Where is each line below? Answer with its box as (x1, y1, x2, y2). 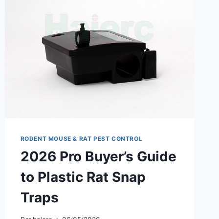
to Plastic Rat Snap (20, 169, 146, 186)
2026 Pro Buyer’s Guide (20, 148, 176, 165)
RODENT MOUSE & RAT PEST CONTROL (20, 135, 143, 143)
